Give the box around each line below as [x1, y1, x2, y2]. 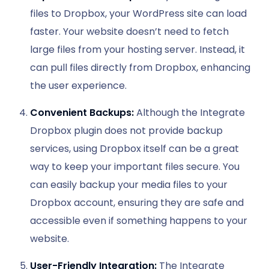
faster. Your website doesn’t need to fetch [30, 25, 229, 39]
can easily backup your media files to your [30, 178, 228, 192]
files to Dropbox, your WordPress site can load [30, 7, 247, 21]
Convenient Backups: [30, 106, 136, 120]
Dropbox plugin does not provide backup [30, 124, 223, 138]
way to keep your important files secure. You [30, 160, 240, 174]
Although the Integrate [136, 106, 245, 120]
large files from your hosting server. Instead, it [30, 43, 245, 57]
